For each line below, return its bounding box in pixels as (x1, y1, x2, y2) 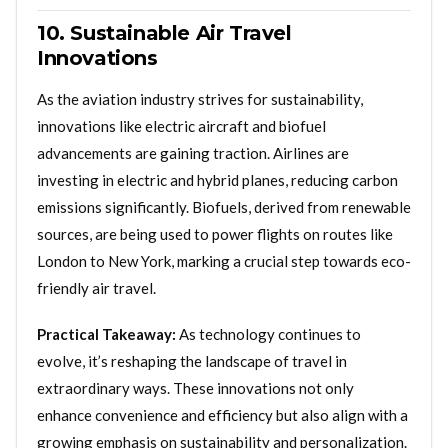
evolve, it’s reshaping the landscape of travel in (37, 351, 347, 370)
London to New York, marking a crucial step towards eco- (37, 251, 411, 270)
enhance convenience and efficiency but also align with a (37, 405, 408, 424)
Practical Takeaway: (37, 324, 176, 343)
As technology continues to (176, 324, 361, 343)
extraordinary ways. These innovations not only (37, 378, 354, 397)
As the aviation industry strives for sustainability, (37, 89, 363, 108)
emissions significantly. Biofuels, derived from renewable (37, 197, 411, 216)
